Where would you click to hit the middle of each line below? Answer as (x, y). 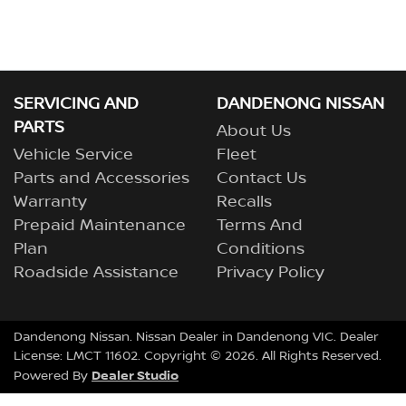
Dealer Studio (135, 376)
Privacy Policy (271, 273)
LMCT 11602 (102, 356)
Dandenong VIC (285, 337)
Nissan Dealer (177, 337)
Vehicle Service (73, 155)
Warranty (50, 202)
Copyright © (184, 356)
